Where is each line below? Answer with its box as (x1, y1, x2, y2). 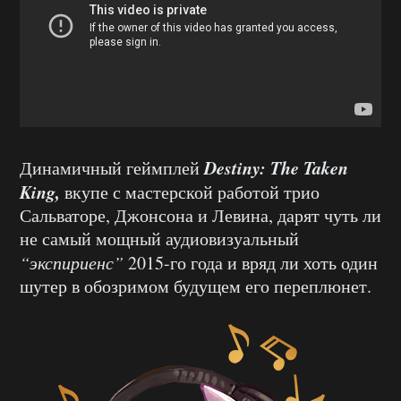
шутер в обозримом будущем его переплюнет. (20, 274, 371, 299)
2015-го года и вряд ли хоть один (124, 251, 378, 276)
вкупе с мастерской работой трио (60, 180, 320, 205)
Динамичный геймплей (20, 156, 204, 181)
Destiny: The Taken (204, 155, 348, 181)
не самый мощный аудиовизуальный (20, 226, 299, 252)
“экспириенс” (20, 251, 124, 275)
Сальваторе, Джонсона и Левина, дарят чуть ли (20, 203, 381, 228)
